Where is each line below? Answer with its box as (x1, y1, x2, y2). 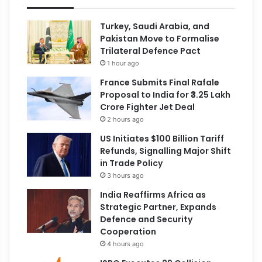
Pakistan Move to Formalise (100, 32, 220, 44)
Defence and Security (100, 213, 193, 225)
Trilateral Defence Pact (100, 44, 201, 57)
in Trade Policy (100, 157, 163, 169)
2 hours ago (107, 115, 144, 123)
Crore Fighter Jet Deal (100, 101, 195, 113)
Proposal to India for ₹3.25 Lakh (100, 88, 231, 101)
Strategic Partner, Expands (100, 201, 217, 213)
